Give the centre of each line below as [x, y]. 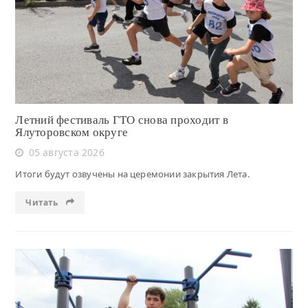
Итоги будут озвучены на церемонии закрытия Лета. [132, 174]
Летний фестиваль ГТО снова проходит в [122, 120]
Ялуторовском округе [72, 133]
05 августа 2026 [66, 153]
